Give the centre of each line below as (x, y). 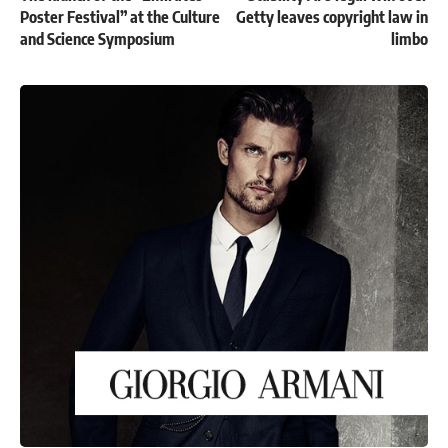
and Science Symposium (97, 39)
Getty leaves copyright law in (332, 17)
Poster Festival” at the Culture (120, 17)
